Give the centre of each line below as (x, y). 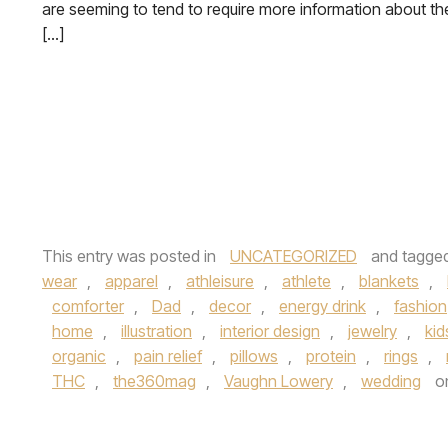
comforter (88, 306)
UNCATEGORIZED (293, 256)
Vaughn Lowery (278, 381)
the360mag (154, 381)
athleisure (220, 281)
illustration (156, 331)
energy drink (322, 306)
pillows (254, 356)
